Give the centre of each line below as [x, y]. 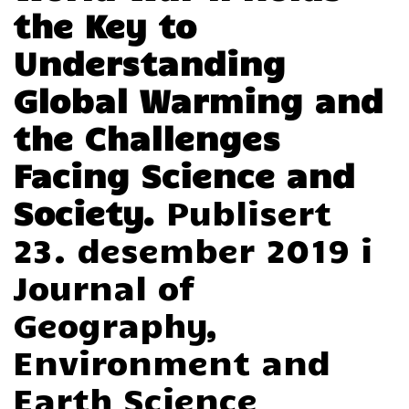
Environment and [172, 362]
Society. [90, 212]
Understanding [150, 62]
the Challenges [147, 137]
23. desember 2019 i [193, 249]
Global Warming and [199, 100]
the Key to [105, 25]
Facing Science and [184, 174]
